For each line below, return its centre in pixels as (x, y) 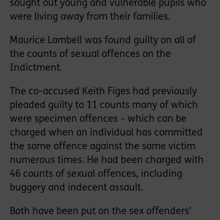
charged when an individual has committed (106, 133)
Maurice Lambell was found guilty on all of (103, 41)
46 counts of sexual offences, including (96, 175)
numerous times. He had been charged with (107, 161)
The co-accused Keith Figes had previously (103, 92)
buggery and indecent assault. (77, 188)
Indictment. (36, 69)
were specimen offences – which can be (98, 120)
